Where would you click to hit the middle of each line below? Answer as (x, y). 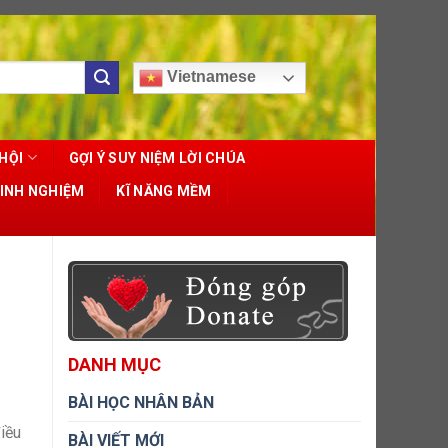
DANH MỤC (114, 364)
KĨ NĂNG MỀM (164, 190)
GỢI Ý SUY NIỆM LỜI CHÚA (157, 157)
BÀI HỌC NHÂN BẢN (141, 402)
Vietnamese (209, 76)
